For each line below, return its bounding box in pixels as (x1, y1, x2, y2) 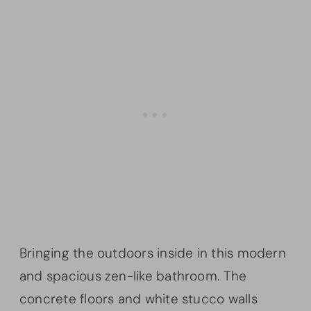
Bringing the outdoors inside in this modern (19, 244, 286, 262)
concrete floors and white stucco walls (19, 290, 258, 308)
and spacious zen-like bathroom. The (19, 267, 247, 285)
